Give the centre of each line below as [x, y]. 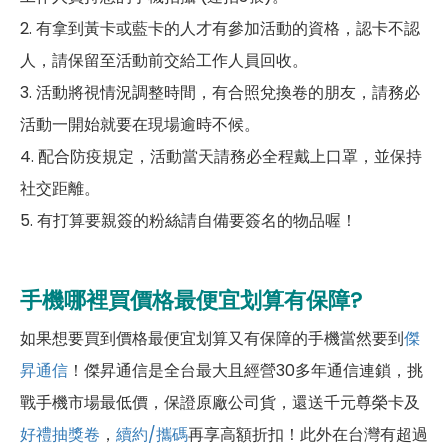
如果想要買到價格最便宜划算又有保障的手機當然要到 [212, 338]
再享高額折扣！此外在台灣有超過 [308, 434]
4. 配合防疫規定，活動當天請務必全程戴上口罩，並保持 [221, 156]
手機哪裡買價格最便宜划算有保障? [191, 300]
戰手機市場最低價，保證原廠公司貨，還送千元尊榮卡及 [220, 402]
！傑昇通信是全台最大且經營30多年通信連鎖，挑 [245, 370]
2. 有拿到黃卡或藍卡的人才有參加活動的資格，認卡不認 [220, 28]
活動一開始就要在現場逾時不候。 [140, 124]
